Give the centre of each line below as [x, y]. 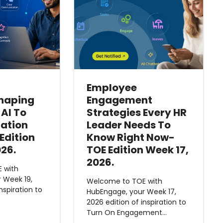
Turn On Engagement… [126, 213]
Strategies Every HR [136, 112]
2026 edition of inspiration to [136, 202]
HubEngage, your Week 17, [131, 192]
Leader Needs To [128, 125]
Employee [111, 88]
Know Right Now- [130, 137]
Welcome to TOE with [124, 181]
